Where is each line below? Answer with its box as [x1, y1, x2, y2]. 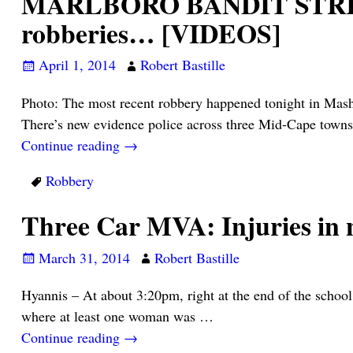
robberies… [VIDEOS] [20, 13, 281, 53]
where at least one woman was [20, 307, 199, 326]
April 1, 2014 [38, 55, 116, 75]
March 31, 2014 [38, 247, 130, 267]
